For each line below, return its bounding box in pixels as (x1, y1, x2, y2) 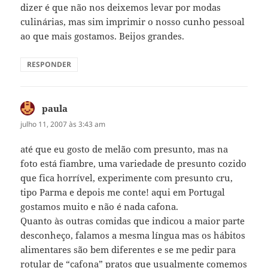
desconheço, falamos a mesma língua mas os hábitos (20, 229, 246, 241)
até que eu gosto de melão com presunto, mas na (20, 142, 229, 155)
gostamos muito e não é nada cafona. (20, 200, 179, 212)
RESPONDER (27, 59, 72, 70)
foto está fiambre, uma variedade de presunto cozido (20, 157, 247, 169)
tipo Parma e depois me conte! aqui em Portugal (20, 185, 226, 198)
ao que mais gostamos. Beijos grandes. (20, 30, 185, 42)
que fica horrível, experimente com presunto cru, (20, 171, 233, 184)
